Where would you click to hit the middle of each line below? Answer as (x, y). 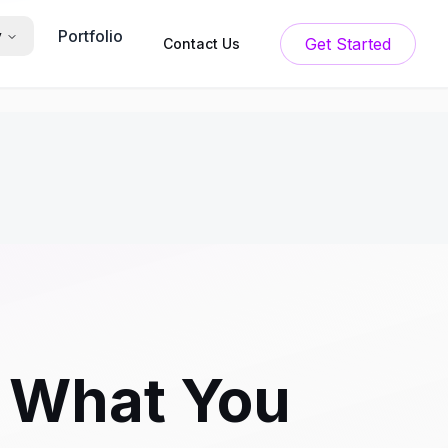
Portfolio (90, 36)
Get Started (363, 43)
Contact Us (201, 43)
